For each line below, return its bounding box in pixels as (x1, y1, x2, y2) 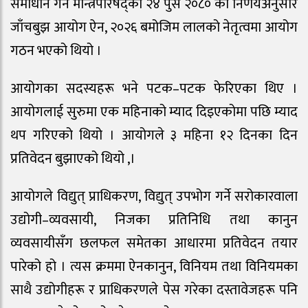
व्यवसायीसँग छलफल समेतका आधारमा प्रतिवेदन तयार (10, 231, 298, 255)
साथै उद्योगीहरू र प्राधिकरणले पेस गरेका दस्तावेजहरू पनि (10, 278, 298, 302)
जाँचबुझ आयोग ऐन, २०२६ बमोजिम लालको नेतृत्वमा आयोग (10, 16, 298, 40)
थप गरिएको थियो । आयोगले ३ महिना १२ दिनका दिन (10, 123, 298, 147)
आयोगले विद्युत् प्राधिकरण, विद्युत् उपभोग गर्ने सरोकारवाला (10, 184, 298, 208)
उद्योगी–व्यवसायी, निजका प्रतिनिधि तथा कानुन (10, 208, 298, 232)
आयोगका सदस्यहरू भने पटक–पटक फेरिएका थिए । (10, 76, 298, 100)
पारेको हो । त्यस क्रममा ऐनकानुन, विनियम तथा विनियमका (10, 254, 298, 278)
